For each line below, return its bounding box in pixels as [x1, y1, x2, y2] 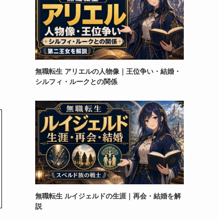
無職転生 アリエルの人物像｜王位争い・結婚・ [35, 67, 181, 75]
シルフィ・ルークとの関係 [35, 78, 117, 86]
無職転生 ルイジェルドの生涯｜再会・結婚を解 [35, 192, 181, 200]
